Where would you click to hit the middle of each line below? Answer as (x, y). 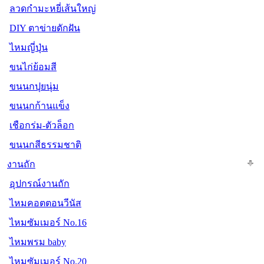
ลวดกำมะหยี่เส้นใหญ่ (53, 8)
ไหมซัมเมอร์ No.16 (48, 222)
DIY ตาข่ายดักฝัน (45, 28)
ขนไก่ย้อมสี (33, 67)
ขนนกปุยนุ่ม (34, 86)
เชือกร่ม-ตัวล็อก (42, 125)
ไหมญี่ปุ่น (29, 47)
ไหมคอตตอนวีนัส (45, 203)
